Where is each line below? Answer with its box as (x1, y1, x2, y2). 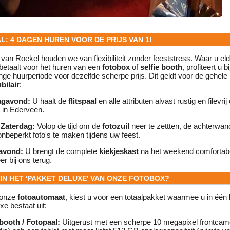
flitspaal (68, 97, 97, 106)
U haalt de (30, 97, 68, 106)
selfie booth (140, 63, 182, 72)
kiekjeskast (99, 147, 139, 156)
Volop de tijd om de (35, 122, 102, 131)
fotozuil (102, 122, 129, 131)
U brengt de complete (23, 147, 99, 156)
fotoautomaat (17, 193, 65, 202)
